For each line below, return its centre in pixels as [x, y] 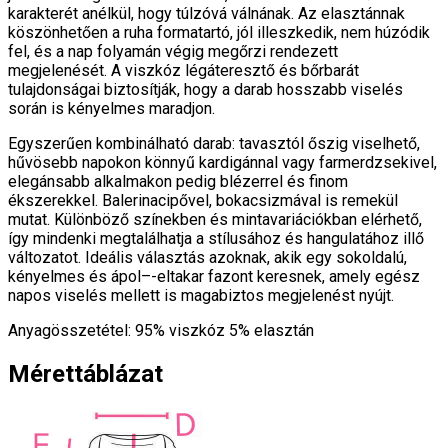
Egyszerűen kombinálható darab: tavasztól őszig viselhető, [214, 144]
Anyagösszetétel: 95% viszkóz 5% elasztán [161, 331]
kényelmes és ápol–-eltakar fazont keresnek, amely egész [214, 277]
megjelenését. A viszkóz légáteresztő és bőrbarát [183, 71]
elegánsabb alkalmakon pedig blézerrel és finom [178, 182]
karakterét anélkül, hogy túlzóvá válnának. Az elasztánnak [206, 14]
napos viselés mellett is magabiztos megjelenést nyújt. [201, 296]
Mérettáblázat [85, 374]
